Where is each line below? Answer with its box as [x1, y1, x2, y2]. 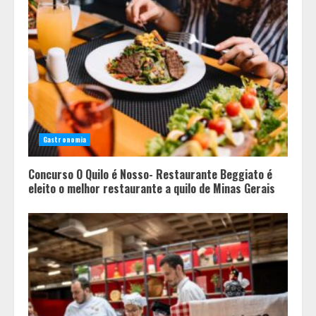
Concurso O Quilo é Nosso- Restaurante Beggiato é [28, 166, 272, 183]
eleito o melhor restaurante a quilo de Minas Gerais [28, 180, 275, 197]
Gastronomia [43, 134, 87, 145]
